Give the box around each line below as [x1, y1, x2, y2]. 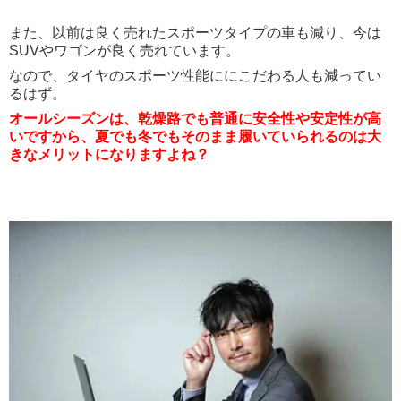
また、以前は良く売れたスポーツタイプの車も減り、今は [9, 24, 381, 40]
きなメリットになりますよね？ [9, 146, 209, 162]
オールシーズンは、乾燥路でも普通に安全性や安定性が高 [9, 110, 381, 126]
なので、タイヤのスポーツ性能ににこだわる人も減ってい [9, 67, 381, 83]
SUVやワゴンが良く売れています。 [9, 42, 240, 58]
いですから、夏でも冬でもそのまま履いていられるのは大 [9, 128, 381, 144]
